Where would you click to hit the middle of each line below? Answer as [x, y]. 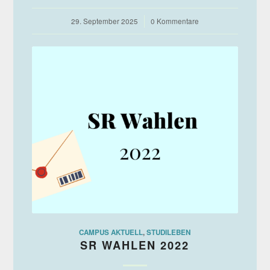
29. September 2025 [104, 21]
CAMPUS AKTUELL [111, 232]
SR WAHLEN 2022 [135, 245]
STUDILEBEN [169, 232]
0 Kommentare [174, 21]
